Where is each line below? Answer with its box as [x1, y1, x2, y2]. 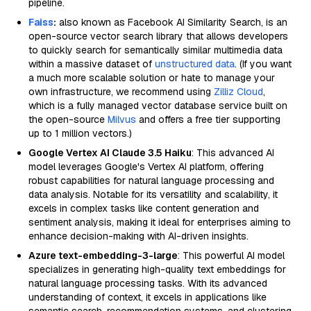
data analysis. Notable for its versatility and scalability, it [28, 188, 278, 201]
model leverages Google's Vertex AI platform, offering [28, 160, 264, 173]
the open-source [28, 113, 108, 126]
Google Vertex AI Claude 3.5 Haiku [28, 146, 192, 159]
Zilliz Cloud [214, 85, 263, 98]
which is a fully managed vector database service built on [28, 99, 287, 112]
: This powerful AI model [178, 249, 285, 262]
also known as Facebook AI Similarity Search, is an [56, 16, 287, 28]
